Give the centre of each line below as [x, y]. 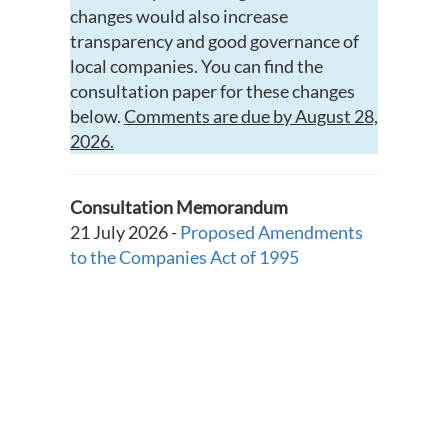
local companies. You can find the [196, 66]
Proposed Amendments [270, 232]
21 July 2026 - [123, 232]
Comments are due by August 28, [251, 116]
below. [97, 116]
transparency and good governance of [214, 41]
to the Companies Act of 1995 [184, 257]
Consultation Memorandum [179, 207]
